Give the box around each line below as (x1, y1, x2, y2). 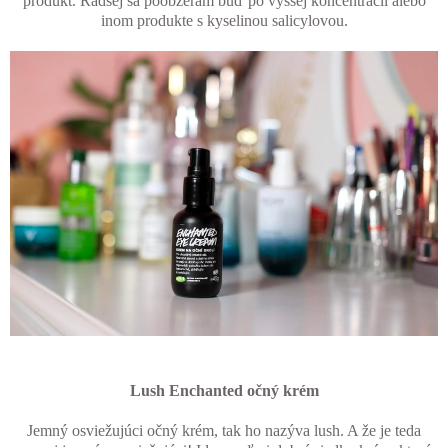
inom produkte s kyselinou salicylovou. (100, 12, 348, 29)
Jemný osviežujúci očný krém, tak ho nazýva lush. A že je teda (27, 422, 421, 440)
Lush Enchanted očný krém (129, 382, 319, 400)
